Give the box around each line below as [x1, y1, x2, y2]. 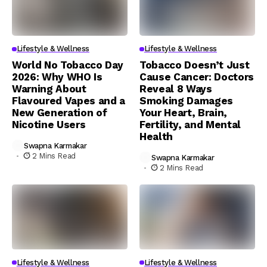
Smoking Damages [139, 95, 233, 107]
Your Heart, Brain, [139, 107, 227, 119]
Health [139, 131, 173, 143]
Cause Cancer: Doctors [139, 71, 254, 83]
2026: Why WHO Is [12, 71, 103, 83]
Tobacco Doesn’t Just [139, 59, 250, 72]
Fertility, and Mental [139, 119, 241, 131]
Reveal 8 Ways [139, 83, 212, 95]
